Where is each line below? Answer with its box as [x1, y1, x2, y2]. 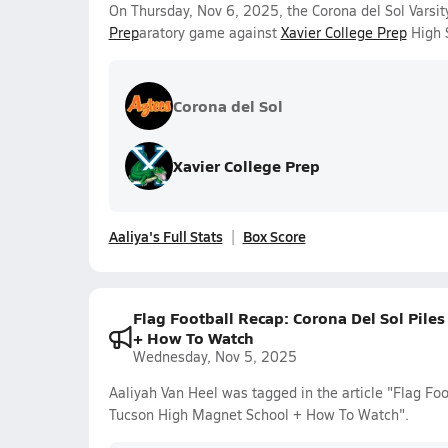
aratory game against [138, 23, 281, 42]
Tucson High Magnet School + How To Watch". [108, 405, 409, 424]
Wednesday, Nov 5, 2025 [132, 347, 297, 366]
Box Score [242, 226, 306, 246]
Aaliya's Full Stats [108, 226, 223, 246]
